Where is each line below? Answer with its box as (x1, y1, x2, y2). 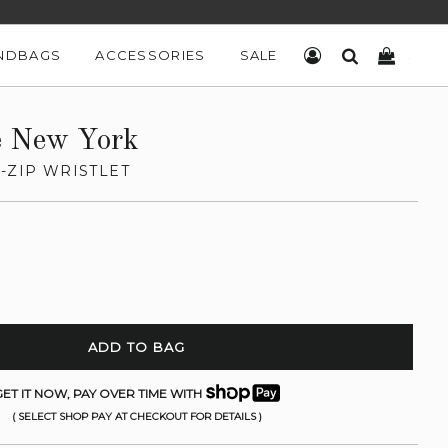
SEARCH (358, 47, 422, 63)
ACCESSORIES (95, 47, 206, 63)
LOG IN (322, 47, 376, 63)
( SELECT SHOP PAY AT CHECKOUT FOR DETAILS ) (11, 410, 262, 423)
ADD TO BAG (87, 339, 186, 355)
